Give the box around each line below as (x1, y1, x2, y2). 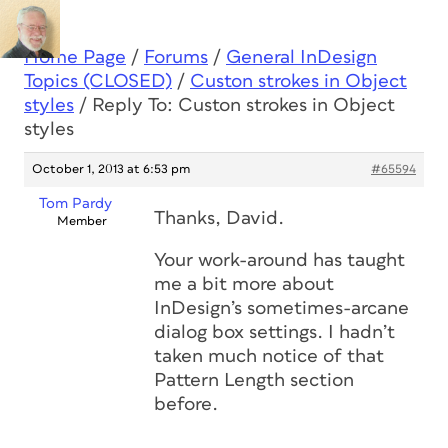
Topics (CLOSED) (24, 72, 172, 91)
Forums (144, 48, 208, 67)
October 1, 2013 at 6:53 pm (32, 163, 190, 176)
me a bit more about (154, 275, 334, 294)
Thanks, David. (154, 209, 284, 228)
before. (154, 395, 218, 414)
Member (56, 215, 107, 228)
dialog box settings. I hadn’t (154, 323, 395, 342)
